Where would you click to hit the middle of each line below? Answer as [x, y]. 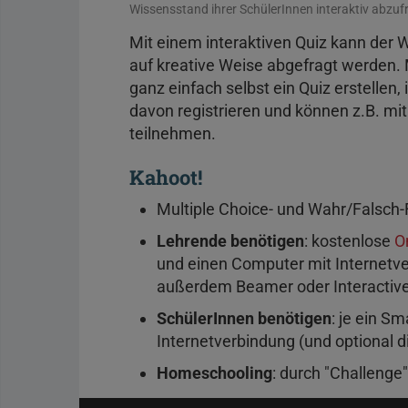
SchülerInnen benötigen [244, 318]
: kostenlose [349, 240]
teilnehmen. [173, 133]
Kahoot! [166, 177]
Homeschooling [214, 372]
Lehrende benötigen [230, 240]
